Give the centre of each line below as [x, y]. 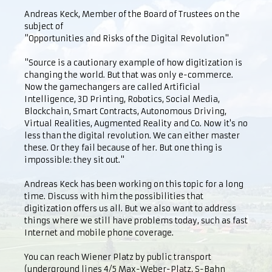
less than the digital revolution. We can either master [132, 136]
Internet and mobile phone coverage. [99, 233]
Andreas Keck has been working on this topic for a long [134, 184]
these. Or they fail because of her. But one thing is [123, 148]
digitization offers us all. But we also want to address [130, 209]
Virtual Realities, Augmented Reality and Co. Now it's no [136, 124]
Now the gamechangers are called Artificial [112, 87]
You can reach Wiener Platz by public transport [118, 257]
